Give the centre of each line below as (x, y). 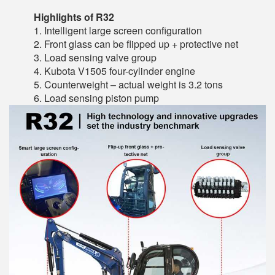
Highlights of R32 (74, 17)
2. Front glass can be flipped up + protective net (136, 44)
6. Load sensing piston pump (96, 98)
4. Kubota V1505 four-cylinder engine (114, 71)
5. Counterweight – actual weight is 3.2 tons (128, 84)
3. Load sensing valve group (95, 57)
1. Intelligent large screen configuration (118, 30)
